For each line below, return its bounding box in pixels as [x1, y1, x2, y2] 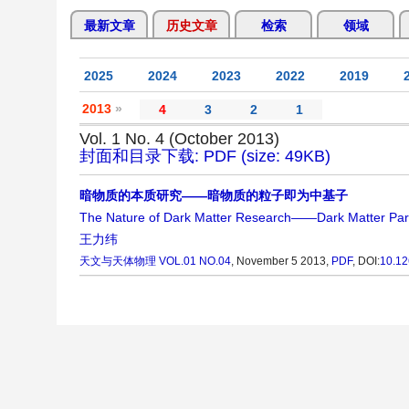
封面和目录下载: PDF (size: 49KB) [79, 147, 330, 166]
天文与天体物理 [79, 255, 156, 268]
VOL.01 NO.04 [159, 255, 231, 268]
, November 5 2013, [231, 255, 331, 268]
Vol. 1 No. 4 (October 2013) [79, 130, 279, 149]
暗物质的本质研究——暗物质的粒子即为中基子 [79, 188, 348, 204]
